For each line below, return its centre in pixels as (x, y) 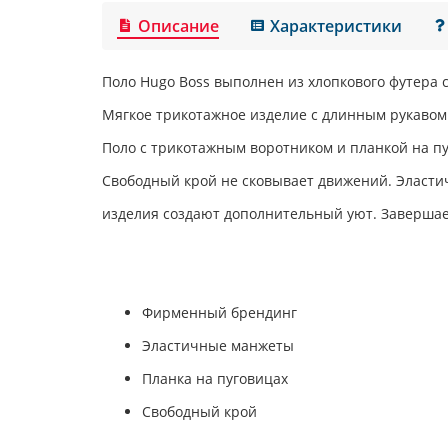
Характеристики (336, 25)
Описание (179, 25)
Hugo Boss (175, 81)
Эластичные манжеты (218, 345)
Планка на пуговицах (215, 378)
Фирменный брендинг (219, 312)
